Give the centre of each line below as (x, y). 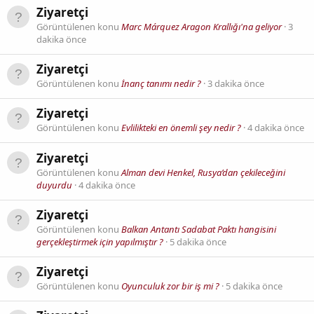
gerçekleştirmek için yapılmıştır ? (100, 241)
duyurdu (54, 185)
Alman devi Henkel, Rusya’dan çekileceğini (203, 172)
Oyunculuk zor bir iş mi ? (170, 286)
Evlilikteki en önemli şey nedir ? (181, 128)
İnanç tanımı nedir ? (161, 83)
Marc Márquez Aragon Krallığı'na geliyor (202, 26)
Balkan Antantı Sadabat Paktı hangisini (199, 229)
